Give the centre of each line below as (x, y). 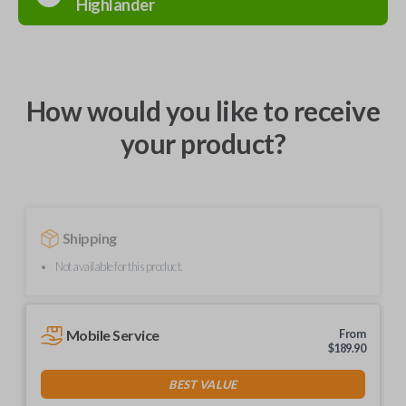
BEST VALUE (203, 384)
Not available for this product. (119, 266)
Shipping (89, 238)
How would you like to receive (203, 111)
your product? (203, 143)
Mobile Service (112, 334)
